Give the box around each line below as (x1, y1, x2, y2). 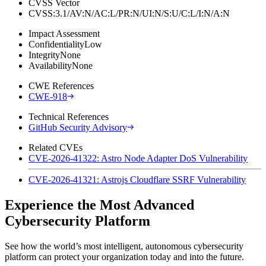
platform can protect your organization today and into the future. (5, 251, 244, 262)
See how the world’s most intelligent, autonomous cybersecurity (5, 240, 243, 251)
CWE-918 (28, 91, 67, 102)
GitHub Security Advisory (28, 122, 127, 132)
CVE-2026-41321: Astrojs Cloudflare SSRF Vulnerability (28, 174, 246, 185)
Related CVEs (28, 142, 83, 153)
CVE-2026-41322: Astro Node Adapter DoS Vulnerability (28, 153, 248, 163)
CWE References (28, 80, 94, 91)
